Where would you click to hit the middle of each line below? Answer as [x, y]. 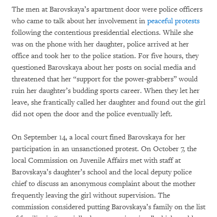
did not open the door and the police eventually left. [92, 114]
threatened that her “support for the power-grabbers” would [105, 79]
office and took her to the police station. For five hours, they [105, 56]
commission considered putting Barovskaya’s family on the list [108, 207]
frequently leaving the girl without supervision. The [91, 195]
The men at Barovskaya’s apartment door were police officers [107, 9]
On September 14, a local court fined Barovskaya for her [99, 137]
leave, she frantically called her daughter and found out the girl [108, 102]
